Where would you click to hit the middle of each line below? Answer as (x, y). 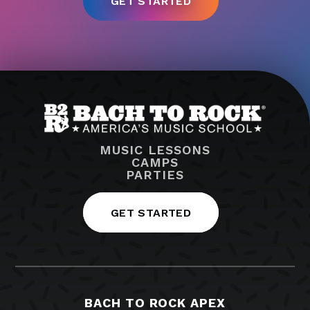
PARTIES (155, 175)
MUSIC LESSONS (155, 150)
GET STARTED (151, 213)
